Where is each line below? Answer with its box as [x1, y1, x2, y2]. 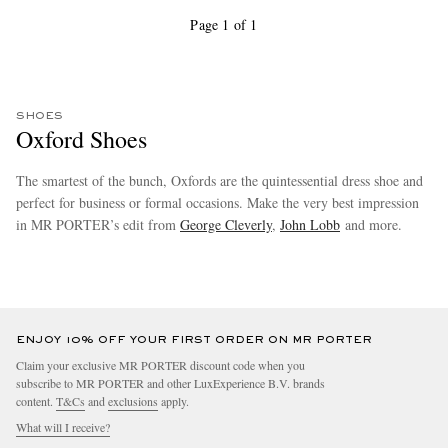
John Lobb [280, 215, 340, 235]
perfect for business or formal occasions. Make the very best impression [16, 193, 419, 213]
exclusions [108, 393, 158, 410]
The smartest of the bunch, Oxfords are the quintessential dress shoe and [16, 171, 423, 191]
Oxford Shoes [16, 123, 147, 156]
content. [16, 393, 56, 410]
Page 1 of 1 [190, 14, 258, 34]
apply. [158, 393, 189, 410]
